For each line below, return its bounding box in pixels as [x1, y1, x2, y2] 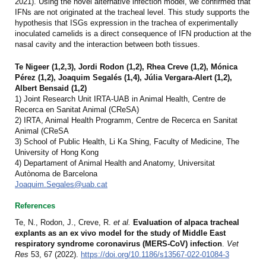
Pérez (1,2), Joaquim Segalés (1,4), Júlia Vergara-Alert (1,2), [15, 73, 232, 83]
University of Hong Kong [15, 148, 99, 157]
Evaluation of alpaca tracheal [133, 218, 239, 227]
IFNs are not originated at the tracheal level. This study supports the [15, 8, 249, 17]
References [15, 201, 55, 211]
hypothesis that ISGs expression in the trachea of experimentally [15, 18, 238, 28]
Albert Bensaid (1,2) [15, 84, 87, 93]
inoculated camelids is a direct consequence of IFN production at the [15, 29, 251, 39]
